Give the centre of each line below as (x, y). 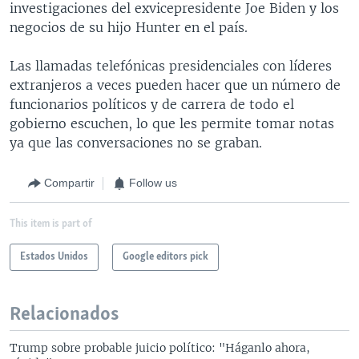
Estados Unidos (54, 256)
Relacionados (64, 314)
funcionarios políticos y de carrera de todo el (152, 104)
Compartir (69, 183)
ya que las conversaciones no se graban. (136, 142)
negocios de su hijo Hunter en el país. (129, 27)
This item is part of (51, 224)
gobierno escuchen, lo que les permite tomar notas (172, 123)
